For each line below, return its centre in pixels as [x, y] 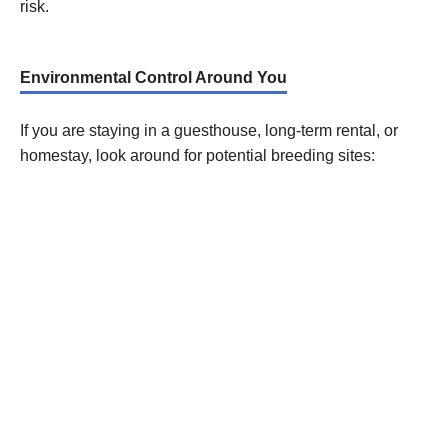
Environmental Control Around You [153, 78]
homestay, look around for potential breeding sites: [197, 156]
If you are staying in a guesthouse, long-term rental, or [209, 131]
